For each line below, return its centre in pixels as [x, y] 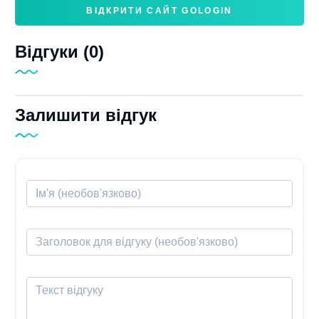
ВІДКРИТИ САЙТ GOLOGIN [159, 10]
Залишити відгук [85, 115]
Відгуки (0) [59, 51]
